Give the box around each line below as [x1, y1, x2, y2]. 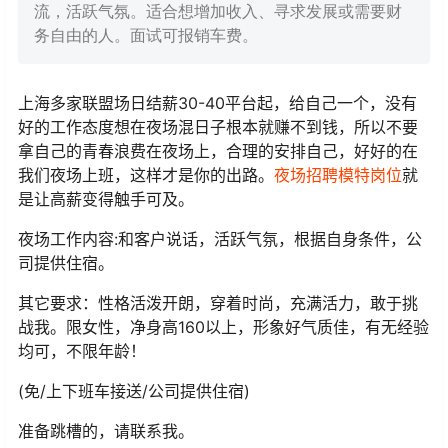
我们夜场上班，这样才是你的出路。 [18, 165, 274, 186]
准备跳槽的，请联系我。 [18, 421, 194, 442]
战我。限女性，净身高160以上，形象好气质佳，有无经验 [18, 317, 429, 338]
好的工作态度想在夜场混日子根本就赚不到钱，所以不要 [18, 117, 418, 138]
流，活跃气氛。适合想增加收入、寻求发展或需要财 [34, 3, 402, 21]
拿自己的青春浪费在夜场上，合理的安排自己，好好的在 [18, 141, 418, 162]
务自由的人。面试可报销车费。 [34, 27, 258, 45]
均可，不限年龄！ [18, 341, 146, 362]
